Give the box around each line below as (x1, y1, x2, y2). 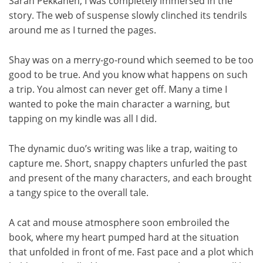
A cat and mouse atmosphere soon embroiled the (9, 216, 230, 230)
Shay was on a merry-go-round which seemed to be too (9, 53, 254, 67)
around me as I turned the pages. (9, 23, 156, 37)
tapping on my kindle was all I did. (9, 112, 157, 126)
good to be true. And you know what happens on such (9, 68, 248, 82)
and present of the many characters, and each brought (9, 171, 252, 185)
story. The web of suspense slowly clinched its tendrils (9, 9, 247, 22)
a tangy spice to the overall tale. (9, 186, 149, 200)
